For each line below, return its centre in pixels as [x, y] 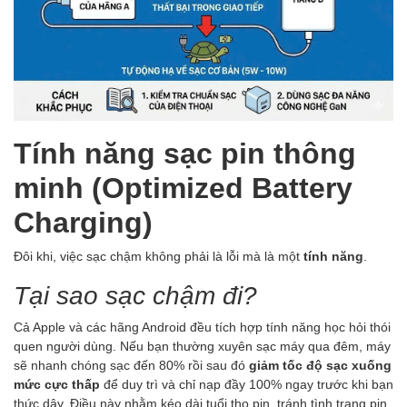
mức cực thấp [57, 383]
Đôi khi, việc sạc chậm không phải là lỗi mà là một [159, 255]
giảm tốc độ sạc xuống [320, 364]
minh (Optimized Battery [183, 186]
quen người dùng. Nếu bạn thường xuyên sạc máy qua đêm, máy [202, 345]
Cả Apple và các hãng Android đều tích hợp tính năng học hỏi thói [202, 326]
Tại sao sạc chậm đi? [135, 294]
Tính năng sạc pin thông [185, 152]
